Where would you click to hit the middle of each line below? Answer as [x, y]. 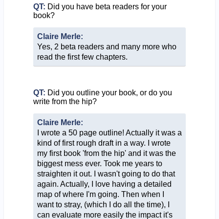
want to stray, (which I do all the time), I [103, 204]
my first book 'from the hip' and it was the [106, 153]
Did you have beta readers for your [106, 6]
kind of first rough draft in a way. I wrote [104, 143]
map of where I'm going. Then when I [100, 194]
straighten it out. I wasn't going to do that [106, 174]
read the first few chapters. [82, 57]
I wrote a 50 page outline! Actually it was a [109, 132]
